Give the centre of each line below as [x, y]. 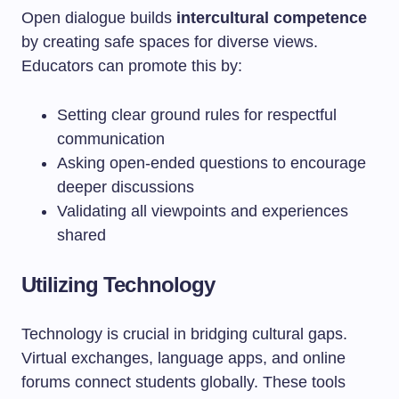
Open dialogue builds [99, 18]
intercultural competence [272, 18]
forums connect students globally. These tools [183, 382]
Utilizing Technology [118, 285]
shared [81, 235]
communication [111, 139]
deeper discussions [126, 187]
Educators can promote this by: [132, 66]
